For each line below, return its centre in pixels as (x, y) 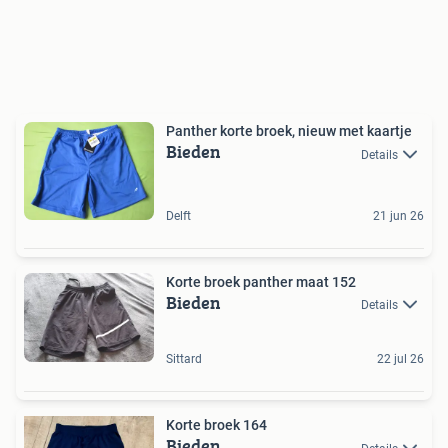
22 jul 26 (400, 359)
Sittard (184, 359)
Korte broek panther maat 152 (344, 282)
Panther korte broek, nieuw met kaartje (289, 131)
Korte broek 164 (216, 425)
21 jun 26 (398, 216)
